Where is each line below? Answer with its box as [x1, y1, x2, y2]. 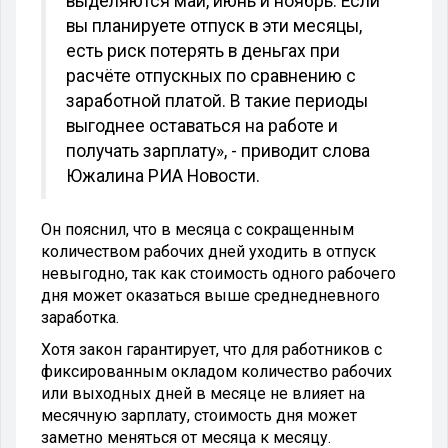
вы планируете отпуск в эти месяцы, [66, 15, 362, 36]
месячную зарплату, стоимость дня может [41, 405, 357, 425]
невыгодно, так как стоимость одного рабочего [41, 263, 396, 283]
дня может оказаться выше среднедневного [41, 285, 380, 305]
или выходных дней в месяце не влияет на [41, 383, 365, 403]
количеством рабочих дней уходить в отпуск [41, 241, 376, 261]
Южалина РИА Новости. [66, 165, 260, 186]
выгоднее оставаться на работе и [66, 115, 338, 136]
